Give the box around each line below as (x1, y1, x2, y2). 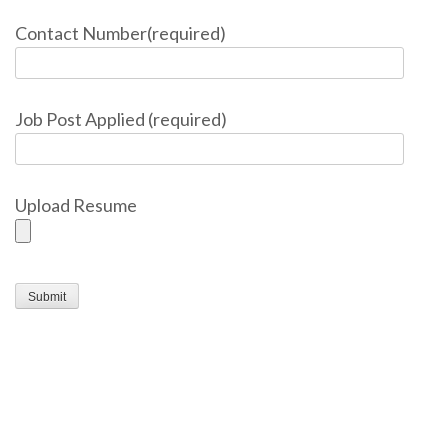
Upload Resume (15, 194, 137, 217)
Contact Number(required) (15, 22, 226, 45)
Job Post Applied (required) (15, 108, 227, 131)
